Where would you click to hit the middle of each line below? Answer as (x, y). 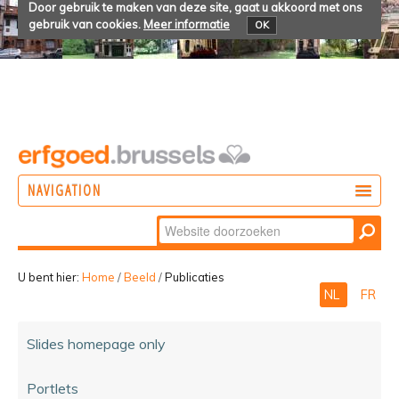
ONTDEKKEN (92, 264)
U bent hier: (49, 277)
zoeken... (182, 269)
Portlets (53, 388)
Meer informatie (187, 24)
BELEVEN (83, 300)
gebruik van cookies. (85, 24)
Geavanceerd (195, 252)
